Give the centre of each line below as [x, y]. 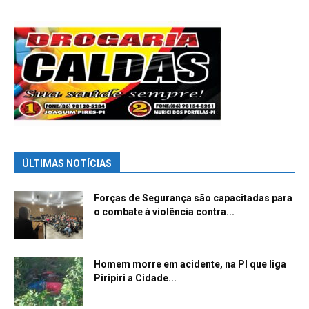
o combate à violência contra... [164, 211]
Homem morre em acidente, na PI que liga [190, 264]
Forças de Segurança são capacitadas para [193, 198]
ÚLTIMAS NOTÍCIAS [67, 163]
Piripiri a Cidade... [135, 278]
